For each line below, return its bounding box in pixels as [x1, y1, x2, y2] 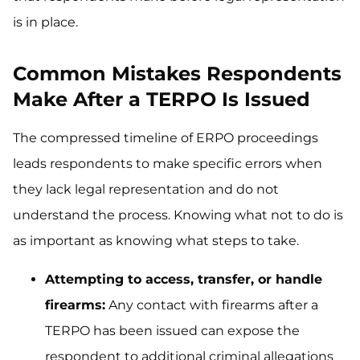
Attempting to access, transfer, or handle [45, 272, 322, 287]
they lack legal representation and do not [13, 182, 279, 197]
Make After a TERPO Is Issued [13, 88, 310, 111]
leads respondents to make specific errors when [13, 156, 322, 171]
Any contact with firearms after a [105, 297, 318, 313]
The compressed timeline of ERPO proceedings [13, 130, 318, 145]
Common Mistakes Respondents [13, 62, 342, 85]
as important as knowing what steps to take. [13, 233, 299, 248]
